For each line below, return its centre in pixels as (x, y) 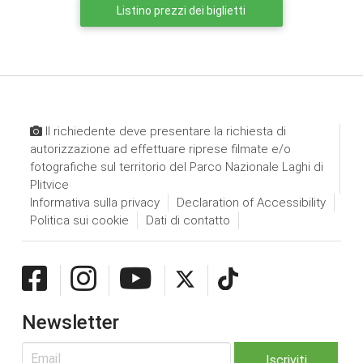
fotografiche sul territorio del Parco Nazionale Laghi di (176, 167)
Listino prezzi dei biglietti (181, 10)
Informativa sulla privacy (94, 202)
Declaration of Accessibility (251, 202)
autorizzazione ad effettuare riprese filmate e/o (160, 149)
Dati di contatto (188, 220)
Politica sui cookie (79, 220)
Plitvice (49, 184)
